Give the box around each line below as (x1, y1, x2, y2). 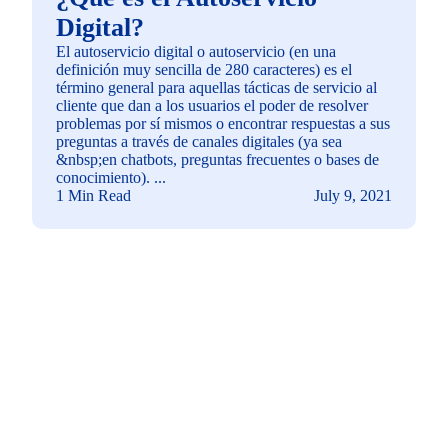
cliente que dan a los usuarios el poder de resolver (56, 96, 368, 114)
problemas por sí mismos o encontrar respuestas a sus (56, 114, 390, 132)
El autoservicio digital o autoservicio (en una (56, 42, 336, 60)
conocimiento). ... (56, 168, 166, 186)
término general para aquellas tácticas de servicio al (56, 78, 377, 96)
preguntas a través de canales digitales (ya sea (56, 132, 342, 150)
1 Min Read (56, 186, 131, 204)
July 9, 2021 (314, 186, 392, 204)
